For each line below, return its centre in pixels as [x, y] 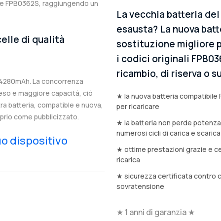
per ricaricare [138, 107]
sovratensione [140, 186]
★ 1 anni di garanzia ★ [156, 212]
